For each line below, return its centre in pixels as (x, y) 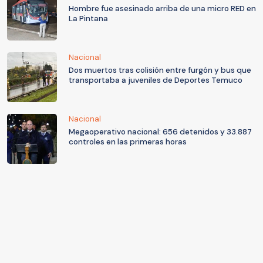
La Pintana (88, 19)
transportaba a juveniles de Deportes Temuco (156, 80)
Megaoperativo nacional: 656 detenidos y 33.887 (160, 132)
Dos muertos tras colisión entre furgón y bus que (160, 70)
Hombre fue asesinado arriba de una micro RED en (162, 9)
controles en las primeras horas (128, 142)
